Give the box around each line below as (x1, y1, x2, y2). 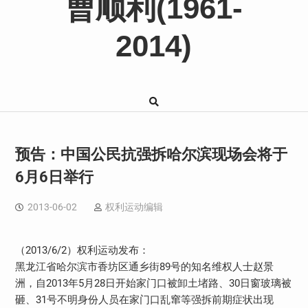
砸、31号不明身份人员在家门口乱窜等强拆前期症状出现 (14, 293, 274, 306)
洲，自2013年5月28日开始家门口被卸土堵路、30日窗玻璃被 (14, 276, 291, 289)
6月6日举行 (14, 168, 93, 186)
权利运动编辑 (104, 201, 163, 212)
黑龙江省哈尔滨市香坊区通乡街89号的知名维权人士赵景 (14, 260, 274, 273)
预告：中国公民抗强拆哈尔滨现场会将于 (14, 145, 287, 163)
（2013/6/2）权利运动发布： (14, 243, 149, 256)
